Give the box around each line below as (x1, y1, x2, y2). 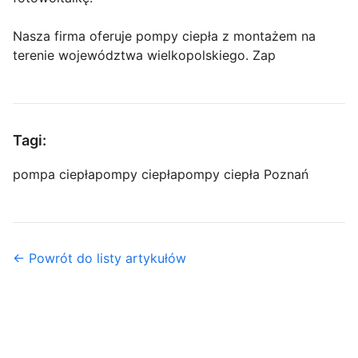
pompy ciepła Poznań (177, 166, 308, 183)
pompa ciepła (13, 166, 95, 183)
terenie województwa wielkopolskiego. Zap (13, 47, 276, 64)
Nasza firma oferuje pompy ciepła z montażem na (13, 28, 316, 45)
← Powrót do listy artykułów (13, 250, 186, 267)
